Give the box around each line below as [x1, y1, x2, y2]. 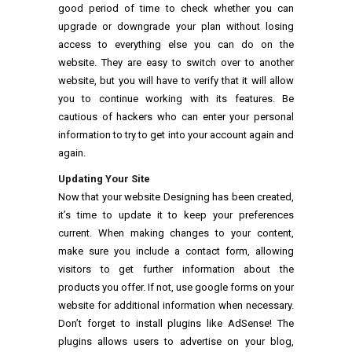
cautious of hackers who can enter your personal [58, 111, 294, 123]
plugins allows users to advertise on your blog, [58, 335, 294, 348]
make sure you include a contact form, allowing [58, 245, 294, 258]
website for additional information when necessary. [58, 299, 294, 312]
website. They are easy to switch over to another [58, 57, 294, 69]
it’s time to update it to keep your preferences [58, 209, 294, 222]
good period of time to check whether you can [58, 2, 294, 15]
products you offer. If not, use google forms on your [58, 281, 294, 294]
